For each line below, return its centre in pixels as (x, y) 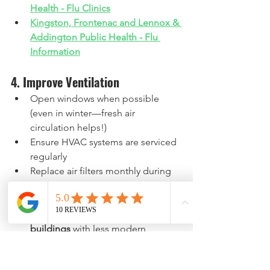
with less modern (109, 229)
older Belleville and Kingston (93, 214)
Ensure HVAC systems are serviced (105, 142)
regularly (49, 156)
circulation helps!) (68, 127)
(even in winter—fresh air (84, 113)
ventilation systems (71, 243)
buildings (50, 229)
